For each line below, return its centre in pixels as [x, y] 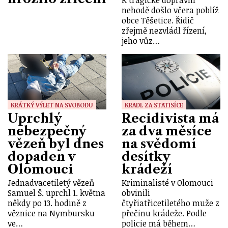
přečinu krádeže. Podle [164, 213]
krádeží [147, 169]
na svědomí [159, 144]
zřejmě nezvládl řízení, [164, 30]
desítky [146, 156]
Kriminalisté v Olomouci [167, 183]
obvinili [136, 193]
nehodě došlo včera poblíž [170, 10]
